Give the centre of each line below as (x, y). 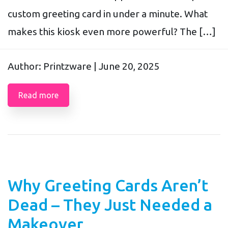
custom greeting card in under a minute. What (108, 13)
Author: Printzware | (53, 66)
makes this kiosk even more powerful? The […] (112, 31)
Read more (38, 95)
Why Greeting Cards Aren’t (108, 185)
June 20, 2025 (129, 66)
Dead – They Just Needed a (110, 204)
